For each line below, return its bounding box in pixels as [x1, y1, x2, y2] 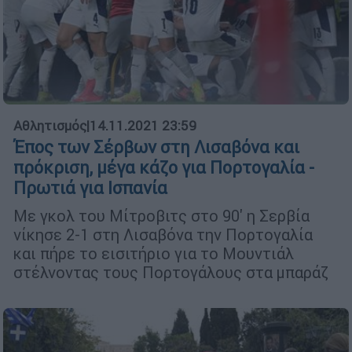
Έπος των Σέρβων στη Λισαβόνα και [13, 137, 299, 159]
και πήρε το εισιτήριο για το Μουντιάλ [13, 244, 294, 264]
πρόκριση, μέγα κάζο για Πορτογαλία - [13, 157, 314, 179]
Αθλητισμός [13, 117, 86, 135]
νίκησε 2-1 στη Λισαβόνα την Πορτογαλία [13, 225, 313, 245]
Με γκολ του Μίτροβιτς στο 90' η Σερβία [13, 206, 310, 226]
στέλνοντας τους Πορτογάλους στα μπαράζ [13, 262, 328, 283]
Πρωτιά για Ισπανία [13, 178, 167, 200]
